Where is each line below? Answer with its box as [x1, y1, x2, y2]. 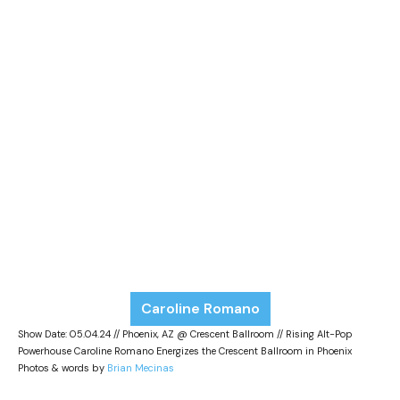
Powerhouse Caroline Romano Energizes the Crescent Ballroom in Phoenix [18, 345, 352, 358]
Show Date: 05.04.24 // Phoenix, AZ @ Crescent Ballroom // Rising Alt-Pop [18, 328, 353, 341]
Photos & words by [18, 362, 107, 375]
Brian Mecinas [107, 362, 174, 375]
